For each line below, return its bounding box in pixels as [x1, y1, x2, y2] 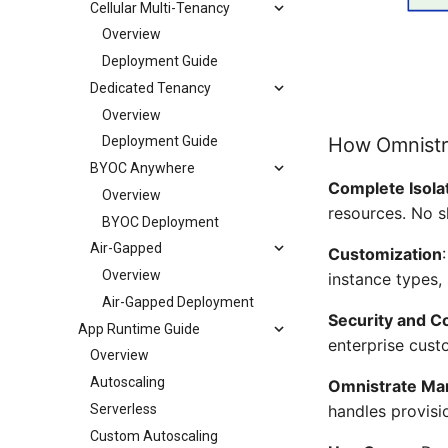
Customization [328, 243, 442, 264]
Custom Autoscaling [90, 427, 218, 444]
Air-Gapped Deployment [102, 293, 254, 310]
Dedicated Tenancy [90, 79, 211, 96]
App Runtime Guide [78, 320, 200, 337]
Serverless [90, 400, 157, 417]
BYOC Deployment [102, 213, 219, 230]
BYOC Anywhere [90, 160, 195, 176]
